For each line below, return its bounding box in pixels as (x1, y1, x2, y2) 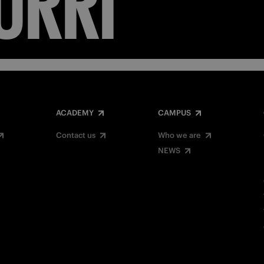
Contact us (56, 130, 95, 140)
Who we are (158, 130, 201, 140)
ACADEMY (56, 108, 94, 118)
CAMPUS (158, 108, 191, 118)
